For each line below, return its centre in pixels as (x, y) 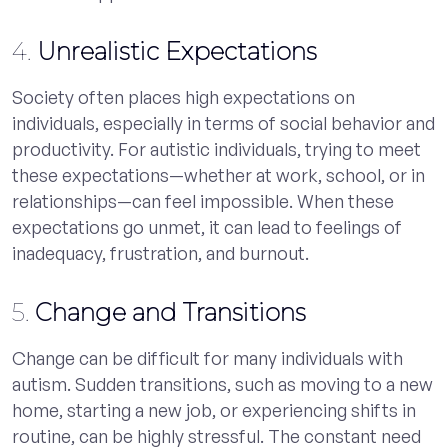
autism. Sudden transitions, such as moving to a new (222, 383)
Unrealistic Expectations (177, 51)
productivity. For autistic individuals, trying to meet (216, 148)
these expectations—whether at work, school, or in (218, 174)
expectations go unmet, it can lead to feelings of (207, 226)
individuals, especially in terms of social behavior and (223, 122)
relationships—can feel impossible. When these (203, 200)
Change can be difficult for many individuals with (207, 357)
